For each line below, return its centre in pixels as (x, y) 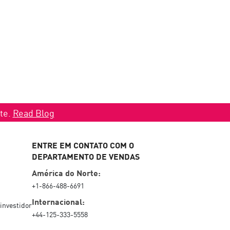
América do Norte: (66, 172)
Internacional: (58, 201)
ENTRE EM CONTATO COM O (83, 145)
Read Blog (33, 113)
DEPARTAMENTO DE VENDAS (86, 156)
